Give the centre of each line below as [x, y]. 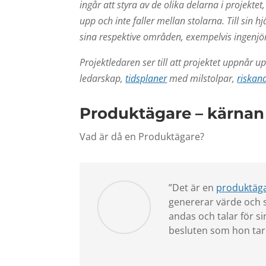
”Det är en [193, 187]
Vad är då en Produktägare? [143, 137]
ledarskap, [103, 79]
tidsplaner [146, 79]
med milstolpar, [202, 79]
